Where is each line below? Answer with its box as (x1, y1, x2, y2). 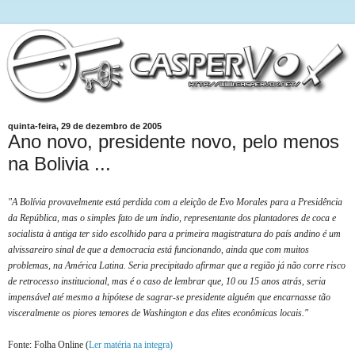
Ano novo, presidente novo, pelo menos (8, 130, 339, 152)
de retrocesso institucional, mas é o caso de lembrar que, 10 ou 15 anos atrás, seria (8, 276, 326, 288)
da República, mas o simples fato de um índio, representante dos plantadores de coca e (8, 212, 336, 224)
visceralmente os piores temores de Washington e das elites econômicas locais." (8, 307, 308, 319)
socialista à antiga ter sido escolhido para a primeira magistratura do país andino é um (8, 228, 341, 240)
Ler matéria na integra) (89, 339, 173, 351)
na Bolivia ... (8, 152, 111, 174)
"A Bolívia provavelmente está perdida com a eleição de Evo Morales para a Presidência (8, 197, 342, 208)
